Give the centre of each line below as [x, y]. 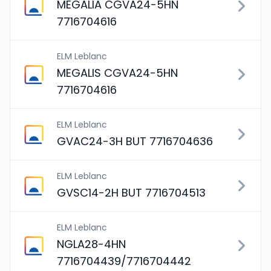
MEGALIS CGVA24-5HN [117, 73]
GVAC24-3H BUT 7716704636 [135, 141]
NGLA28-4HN [91, 244]
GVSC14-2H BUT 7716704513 [131, 193]
